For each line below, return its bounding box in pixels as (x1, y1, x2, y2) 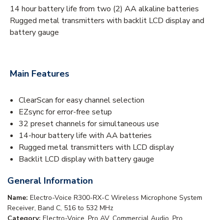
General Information (7, 174, 93, 187)
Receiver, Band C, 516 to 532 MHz (7, 203, 113, 213)
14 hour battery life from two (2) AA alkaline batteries (10, 3, 199, 14)
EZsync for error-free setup (19, 106, 112, 117)
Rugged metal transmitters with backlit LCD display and (10, 15, 204, 26)
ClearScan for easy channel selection (19, 94, 144, 106)
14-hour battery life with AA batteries (19, 130, 152, 141)
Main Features (10, 67, 69, 80)
